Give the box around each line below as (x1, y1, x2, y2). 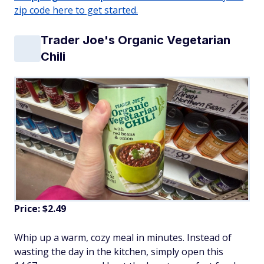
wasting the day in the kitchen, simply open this (14, 245, 223, 259)
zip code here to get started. (14, 4, 138, 17)
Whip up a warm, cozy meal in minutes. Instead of (14, 231, 232, 245)
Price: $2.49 (14, 202, 66, 216)
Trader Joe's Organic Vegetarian (41, 33, 230, 48)
